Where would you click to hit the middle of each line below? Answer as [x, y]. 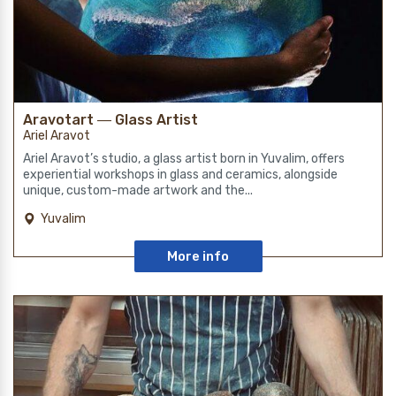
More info [198, 256]
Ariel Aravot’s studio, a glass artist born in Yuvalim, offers [184, 158]
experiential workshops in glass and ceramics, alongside [180, 174]
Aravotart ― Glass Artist [110, 119]
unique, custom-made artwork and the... [138, 190]
